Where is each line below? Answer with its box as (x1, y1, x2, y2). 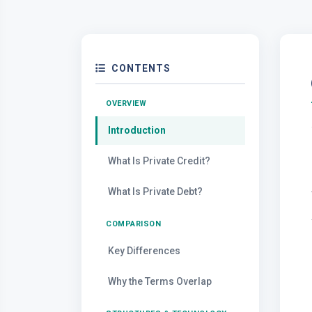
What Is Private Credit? (108, 155, 210, 166)
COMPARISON (106, 219, 161, 228)
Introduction (108, 125, 166, 136)
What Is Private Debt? (108, 186, 203, 197)
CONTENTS (111, 63, 171, 74)
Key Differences (108, 245, 180, 256)
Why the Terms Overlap (108, 276, 212, 287)
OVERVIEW (106, 99, 146, 108)
